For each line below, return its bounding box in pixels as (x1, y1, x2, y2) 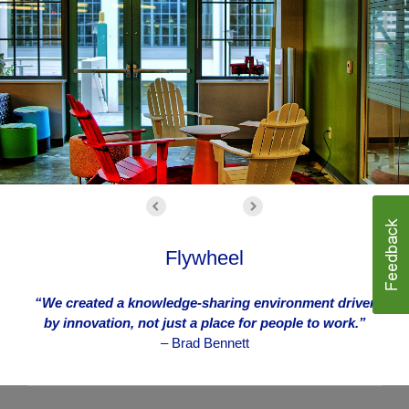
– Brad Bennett (160, 334, 249, 351)
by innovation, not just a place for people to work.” (43, 314, 366, 330)
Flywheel (165, 246, 244, 269)
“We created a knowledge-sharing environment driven (35, 294, 378, 310)
